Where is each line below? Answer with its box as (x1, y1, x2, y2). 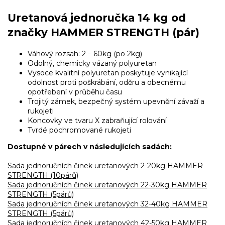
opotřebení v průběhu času (28, 87, 122, 96)
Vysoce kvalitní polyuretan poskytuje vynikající (28, 68, 188, 77)
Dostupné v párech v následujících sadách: (8, 142, 172, 151)
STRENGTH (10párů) (8, 170, 78, 180)
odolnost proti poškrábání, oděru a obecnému (28, 77, 186, 87)
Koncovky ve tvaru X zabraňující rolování (28, 116, 167, 125)
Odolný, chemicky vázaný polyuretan (28, 58, 157, 68)
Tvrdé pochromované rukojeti (28, 125, 131, 135)
